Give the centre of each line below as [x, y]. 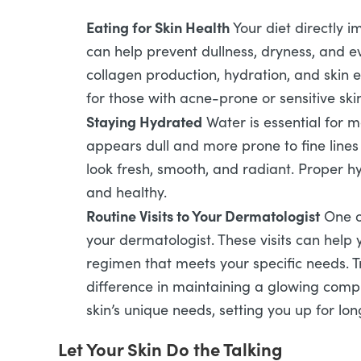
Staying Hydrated [144, 121]
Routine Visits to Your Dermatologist [203, 216]
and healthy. [127, 192]
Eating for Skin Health [158, 27]
